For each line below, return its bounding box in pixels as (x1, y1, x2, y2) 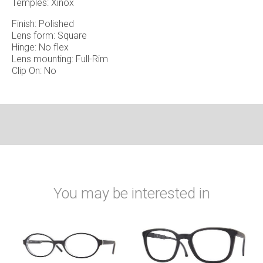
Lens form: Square (12, 29, 87, 41)
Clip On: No (12, 65, 56, 76)
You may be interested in (53, 184, 210, 202)
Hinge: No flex (12, 41, 69, 53)
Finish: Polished (12, 18, 74, 29)
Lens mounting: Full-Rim (12, 53, 108, 65)
